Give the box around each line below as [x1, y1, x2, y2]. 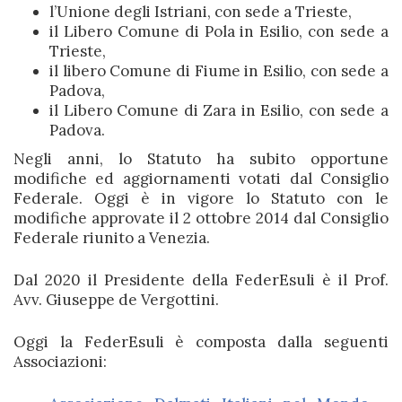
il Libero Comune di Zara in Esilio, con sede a [49, 100, 389, 120]
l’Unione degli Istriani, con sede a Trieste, [49, 2, 352, 22]
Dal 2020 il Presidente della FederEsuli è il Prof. [13, 270, 389, 290]
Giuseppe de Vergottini [46, 290, 215, 310]
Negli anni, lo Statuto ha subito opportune [13, 149, 389, 169]
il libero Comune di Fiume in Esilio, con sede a [49, 61, 389, 81]
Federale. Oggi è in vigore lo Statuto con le [13, 188, 389, 208]
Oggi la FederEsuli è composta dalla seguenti [13, 332, 389, 352]
